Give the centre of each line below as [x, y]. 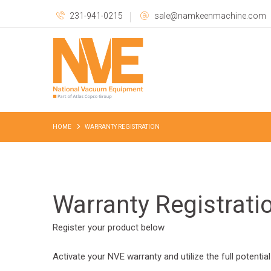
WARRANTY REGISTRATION [122, 127]
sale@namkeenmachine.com [210, 16]
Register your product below [109, 228]
